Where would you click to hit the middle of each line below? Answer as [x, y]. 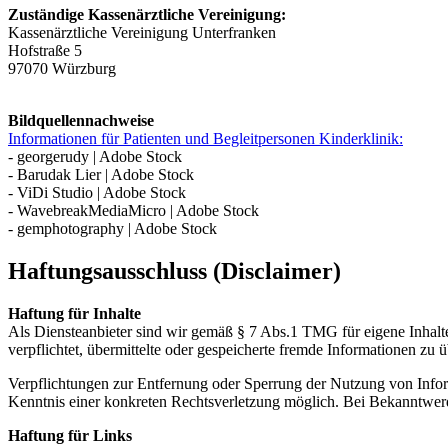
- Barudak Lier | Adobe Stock [101, 174]
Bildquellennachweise [81, 120]
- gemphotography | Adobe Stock [112, 228]
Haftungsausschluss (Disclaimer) [174, 270]
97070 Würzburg [62, 68]
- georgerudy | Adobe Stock [95, 156]
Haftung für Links [70, 435]
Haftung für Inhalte [74, 313]
